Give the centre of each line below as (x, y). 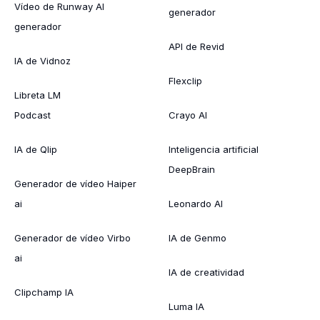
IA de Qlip (36, 149)
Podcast (32, 115)
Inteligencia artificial (214, 149)
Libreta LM (37, 95)
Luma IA (186, 306)
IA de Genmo (197, 237)
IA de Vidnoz (42, 60)
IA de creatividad (206, 272)
